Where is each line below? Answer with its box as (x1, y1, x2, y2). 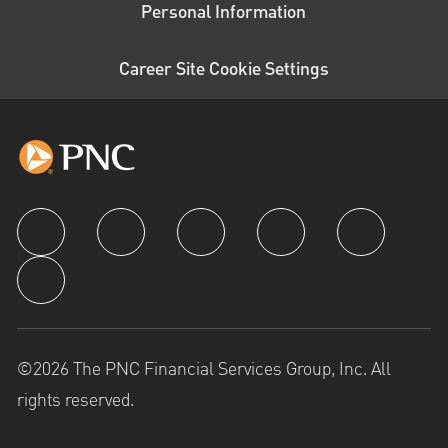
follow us (15, 209, 105, 245)
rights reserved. (16, 388, 134, 412)
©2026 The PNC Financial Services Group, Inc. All (16, 357, 391, 381)
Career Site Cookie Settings (118, 56, 329, 85)
